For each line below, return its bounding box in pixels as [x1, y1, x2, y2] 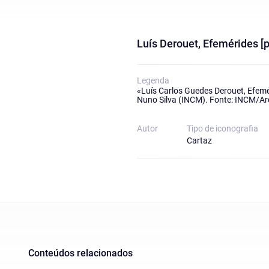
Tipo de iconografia [186, 124, 258, 134]
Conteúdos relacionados [28, 247, 133, 259]
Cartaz [186, 136, 212, 146]
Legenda [136, 76, 169, 86]
